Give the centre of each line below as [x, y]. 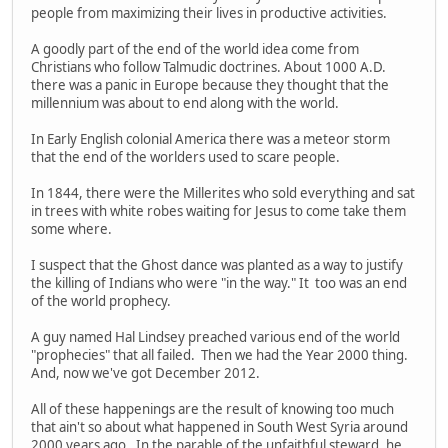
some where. [71, 229]
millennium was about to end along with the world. [185, 103]
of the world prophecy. [101, 301]
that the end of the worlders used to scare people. [185, 157]
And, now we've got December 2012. [145, 373]
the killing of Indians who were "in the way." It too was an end [219, 283]
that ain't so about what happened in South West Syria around [219, 427]
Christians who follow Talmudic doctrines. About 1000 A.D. [208, 67]
